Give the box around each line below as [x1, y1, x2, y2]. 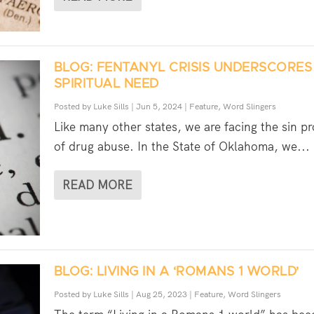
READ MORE [62, 177, 132, 193]
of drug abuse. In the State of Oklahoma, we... [53, 138, 310, 154]
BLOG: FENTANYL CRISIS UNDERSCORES [53, 61, 313, 74]
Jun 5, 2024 [135, 100, 182, 112]
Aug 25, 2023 [135, 289, 187, 301]
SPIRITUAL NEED [53, 77, 159, 90]
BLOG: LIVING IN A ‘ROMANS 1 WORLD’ [53, 266, 299, 279]
